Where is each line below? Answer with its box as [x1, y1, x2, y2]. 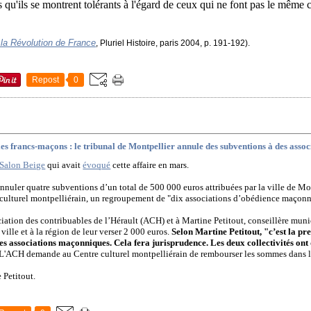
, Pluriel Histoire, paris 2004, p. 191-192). [96, 37, 251, 48]
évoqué [83, 160, 111, 171]
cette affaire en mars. [112, 160, 190, 171]
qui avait [45, 160, 81, 171]
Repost [32, 74, 60, 85]
